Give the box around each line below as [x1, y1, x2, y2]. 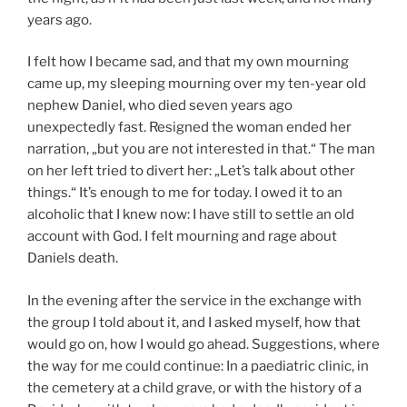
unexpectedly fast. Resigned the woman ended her [27, 119, 352, 135]
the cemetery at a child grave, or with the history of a [27, 379, 362, 396]
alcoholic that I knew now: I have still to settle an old [27, 206, 354, 223]
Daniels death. [27, 250, 118, 266]
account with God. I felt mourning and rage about [27, 228, 337, 244]
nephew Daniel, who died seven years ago [27, 97, 293, 114]
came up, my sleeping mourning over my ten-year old [27, 75, 366, 92]
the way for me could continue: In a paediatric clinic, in [27, 357, 369, 374]
